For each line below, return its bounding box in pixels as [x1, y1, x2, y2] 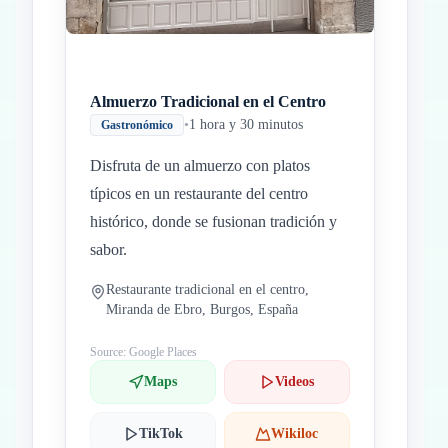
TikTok [138, 426, 183, 441]
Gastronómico [101, 118, 173, 132]
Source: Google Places [90, 345, 197, 359]
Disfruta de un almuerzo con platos [90, 157, 310, 174]
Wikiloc [271, 426, 319, 441]
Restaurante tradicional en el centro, [106, 282, 309, 297]
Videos [275, 374, 315, 389]
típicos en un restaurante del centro [90, 185, 308, 202]
